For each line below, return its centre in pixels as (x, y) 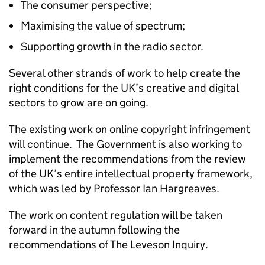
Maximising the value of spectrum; (103, 26)
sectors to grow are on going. (79, 103)
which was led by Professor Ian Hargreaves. (114, 188)
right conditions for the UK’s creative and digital (124, 88)
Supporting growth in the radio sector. (112, 46)
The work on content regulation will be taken (116, 215)
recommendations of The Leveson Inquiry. (110, 245)
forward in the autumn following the (94, 230)
